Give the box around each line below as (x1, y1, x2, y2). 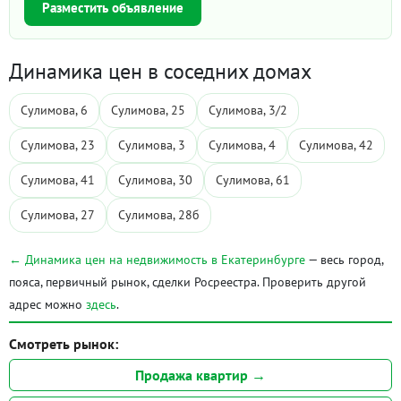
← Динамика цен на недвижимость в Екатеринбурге (9, 252, 305, 268)
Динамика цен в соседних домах (9, 57, 311, 85)
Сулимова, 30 (118, 172, 192, 188)
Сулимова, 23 (21, 137, 95, 153)
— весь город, (305, 252, 383, 268)
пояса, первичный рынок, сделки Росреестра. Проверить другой (9, 274, 366, 290)
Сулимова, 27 (21, 207, 95, 223)
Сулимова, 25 (111, 102, 185, 118)
